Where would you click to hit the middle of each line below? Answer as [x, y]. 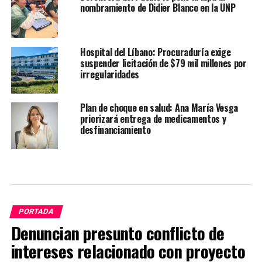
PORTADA [36, 212]
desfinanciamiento [115, 130]
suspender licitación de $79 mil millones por [163, 63]
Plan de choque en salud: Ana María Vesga [159, 108]
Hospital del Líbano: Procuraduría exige [155, 52]
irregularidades [110, 75]
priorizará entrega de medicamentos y [153, 119]
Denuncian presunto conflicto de [118, 233]
